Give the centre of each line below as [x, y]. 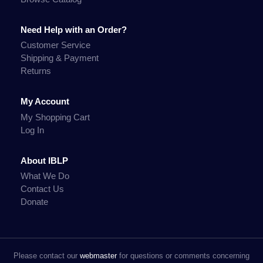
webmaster [98, 256]
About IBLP [44, 160]
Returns [36, 71]
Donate [34, 202]
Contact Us [42, 189]
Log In [32, 130]
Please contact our [47, 256]
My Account [45, 102]
